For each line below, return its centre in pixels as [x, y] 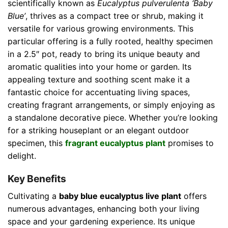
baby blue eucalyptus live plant [120, 196]
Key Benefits [37, 179]
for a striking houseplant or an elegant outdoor [98, 130]
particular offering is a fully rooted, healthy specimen [110, 41]
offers [194, 196]
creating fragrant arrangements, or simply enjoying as [111, 105]
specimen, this [36, 143]
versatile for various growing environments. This [101, 28]
